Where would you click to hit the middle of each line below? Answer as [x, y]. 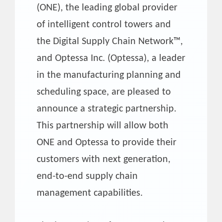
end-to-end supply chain [87, 176]
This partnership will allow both [103, 126]
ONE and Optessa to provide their [107, 142]
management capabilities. [90, 193]
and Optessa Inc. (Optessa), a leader [111, 58]
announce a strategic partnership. [107, 109]
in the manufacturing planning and [109, 75]
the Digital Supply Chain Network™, [110, 41]
